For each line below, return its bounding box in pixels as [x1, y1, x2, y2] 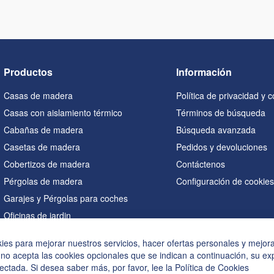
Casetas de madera [3, 141, 80, 153]
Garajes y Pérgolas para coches [3, 192, 128, 204]
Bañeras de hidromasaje [3, 261, 98, 273]
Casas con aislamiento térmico [3, 106, 122, 119]
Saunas [3, 226, 33, 239]
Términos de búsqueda [176, 106, 266, 119]
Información [176, 65, 232, 79]
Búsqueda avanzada [176, 124, 256, 136]
